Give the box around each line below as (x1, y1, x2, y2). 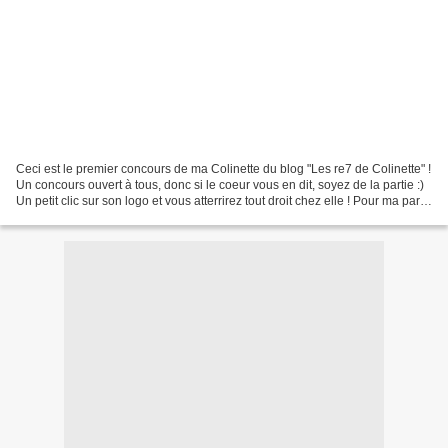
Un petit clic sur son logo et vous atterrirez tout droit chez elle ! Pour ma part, (16, 193, 426, 208)
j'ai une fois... (16, 209, 86, 224)
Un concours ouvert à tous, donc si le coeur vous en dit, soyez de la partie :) (16, 177, 424, 192)
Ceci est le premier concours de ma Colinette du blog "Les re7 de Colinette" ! (16, 161, 431, 176)
